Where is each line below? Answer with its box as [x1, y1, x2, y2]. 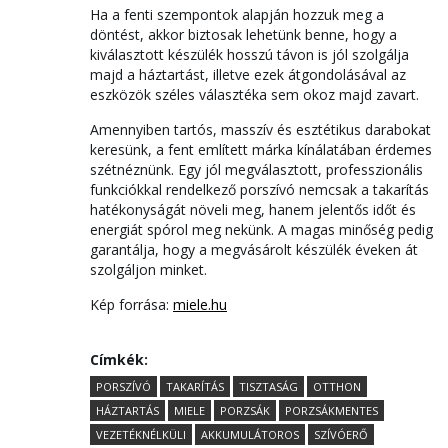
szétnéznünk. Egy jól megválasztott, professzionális [90, 159, 423, 179]
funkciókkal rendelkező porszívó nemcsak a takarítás [90, 179, 429, 199]
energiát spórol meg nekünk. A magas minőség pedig [90, 219, 433, 239]
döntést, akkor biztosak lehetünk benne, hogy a [90, 24, 397, 44]
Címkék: [90, 349, 152, 369]
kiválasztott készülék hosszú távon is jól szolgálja [90, 44, 409, 64]
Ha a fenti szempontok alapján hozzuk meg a [90, 4, 384, 24]
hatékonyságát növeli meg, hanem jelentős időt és [90, 199, 416, 219]
